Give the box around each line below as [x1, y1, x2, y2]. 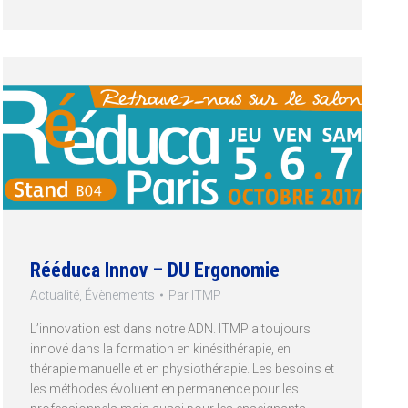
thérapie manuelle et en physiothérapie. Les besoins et [30, 361, 335, 376]
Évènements [85, 287, 156, 302]
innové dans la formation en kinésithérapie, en [30, 341, 291, 356]
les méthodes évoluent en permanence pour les [30, 381, 300, 396]
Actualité [30, 287, 80, 302]
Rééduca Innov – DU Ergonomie [30, 258, 280, 281]
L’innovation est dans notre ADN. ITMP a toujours [30, 321, 311, 336]
